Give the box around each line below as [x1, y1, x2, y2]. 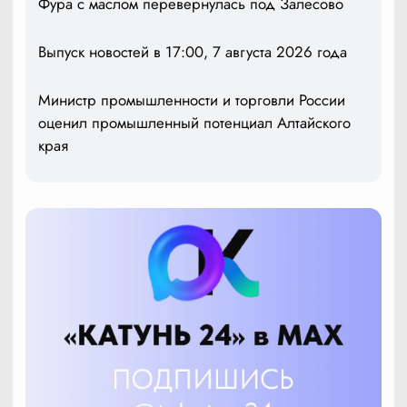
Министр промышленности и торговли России [38, 88, 345, 111]
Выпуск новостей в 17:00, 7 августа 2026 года [38, 40, 347, 63]
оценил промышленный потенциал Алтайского [38, 111, 351, 134]
